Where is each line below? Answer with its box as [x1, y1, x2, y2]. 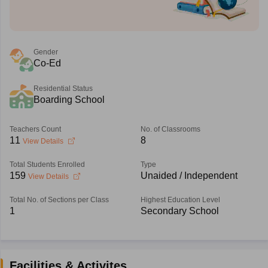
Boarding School [33, 95, 105, 105]
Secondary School [140, 206, 219, 216]
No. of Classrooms [140, 125, 200, 133]
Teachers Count [9, 125, 61, 133]
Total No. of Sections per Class [9, 196, 109, 204]
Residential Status [33, 84, 93, 93]
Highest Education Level [140, 196, 220, 204]
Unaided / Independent [140, 170, 237, 181]
